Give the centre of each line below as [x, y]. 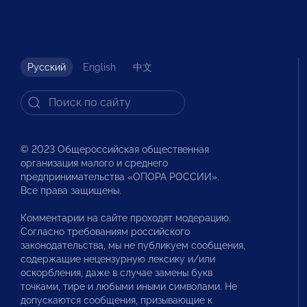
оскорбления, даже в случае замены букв [116, 272]
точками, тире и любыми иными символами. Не [129, 286]
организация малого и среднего [94, 163]
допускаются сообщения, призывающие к [116, 300]
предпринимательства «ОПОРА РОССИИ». [120, 176]
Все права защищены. [71, 190]
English [99, 67]
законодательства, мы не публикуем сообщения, [133, 245]
